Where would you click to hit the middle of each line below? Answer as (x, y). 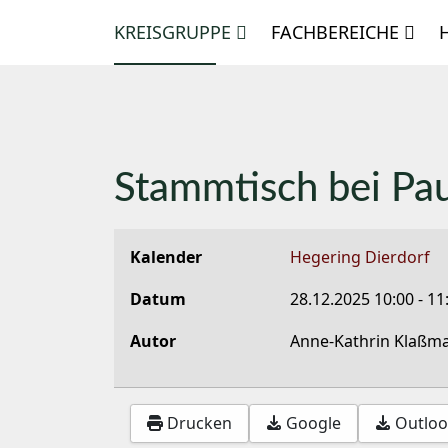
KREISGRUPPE (172, 32)
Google (313, 423)
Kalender (166, 257)
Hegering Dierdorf (360, 257)
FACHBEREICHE (335, 32)
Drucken (199, 423)
